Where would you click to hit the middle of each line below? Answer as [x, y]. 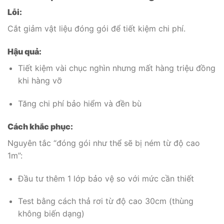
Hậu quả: [24, 52]
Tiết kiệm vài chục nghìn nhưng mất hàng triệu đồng [116, 68]
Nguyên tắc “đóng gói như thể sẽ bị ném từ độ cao [104, 143]
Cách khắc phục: [40, 126]
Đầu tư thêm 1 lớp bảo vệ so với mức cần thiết [106, 178]
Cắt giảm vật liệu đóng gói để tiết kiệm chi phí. [96, 29]
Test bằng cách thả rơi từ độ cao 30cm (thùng [105, 201]
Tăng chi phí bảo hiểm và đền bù [79, 103]
